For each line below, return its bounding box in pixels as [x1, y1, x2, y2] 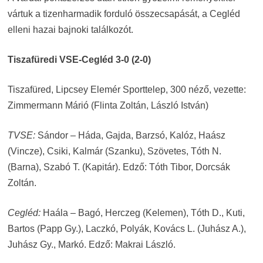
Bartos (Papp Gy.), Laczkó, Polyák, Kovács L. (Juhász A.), [7, 224, 246, 234]
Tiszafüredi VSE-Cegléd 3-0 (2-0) [7, 55, 151, 65]
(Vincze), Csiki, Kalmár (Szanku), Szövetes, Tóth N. [7, 146, 221, 156]
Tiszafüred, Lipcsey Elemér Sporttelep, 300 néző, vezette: [7, 85, 246, 95]
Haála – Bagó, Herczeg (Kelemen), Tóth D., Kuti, [40, 208, 245, 218]
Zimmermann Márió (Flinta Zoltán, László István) [7, 100, 208, 110]
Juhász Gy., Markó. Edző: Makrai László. [7, 240, 176, 249]
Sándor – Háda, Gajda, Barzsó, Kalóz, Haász [37, 130, 225, 140]
